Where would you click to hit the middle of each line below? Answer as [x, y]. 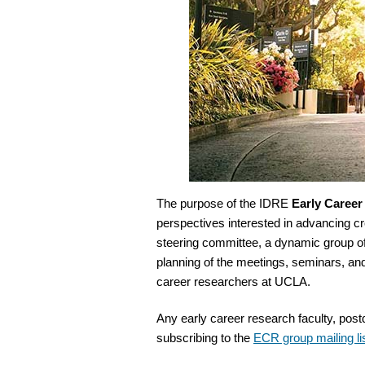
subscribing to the [205, 338]
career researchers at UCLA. [233, 281]
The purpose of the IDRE [224, 203]
